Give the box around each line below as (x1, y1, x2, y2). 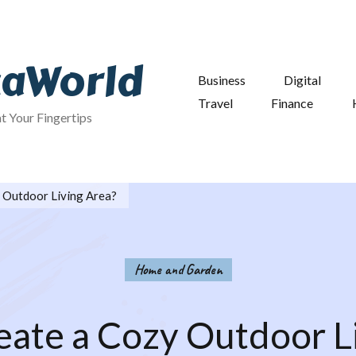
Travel (197, 95, 233, 110)
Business (197, 72, 246, 87)
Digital (284, 72, 322, 87)
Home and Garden (133, 261, 222, 278)
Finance (271, 95, 314, 110)
